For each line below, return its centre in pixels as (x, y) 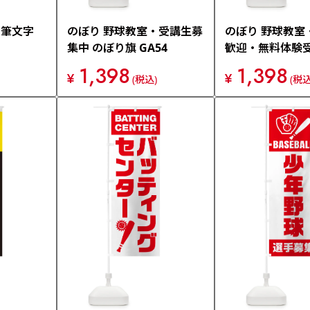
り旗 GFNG (253, 64)
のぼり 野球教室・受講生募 (135, 31)
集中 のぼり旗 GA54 (117, 48)
